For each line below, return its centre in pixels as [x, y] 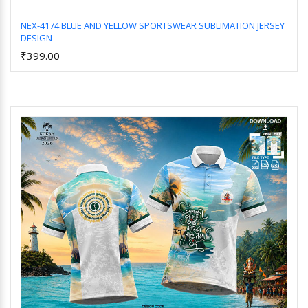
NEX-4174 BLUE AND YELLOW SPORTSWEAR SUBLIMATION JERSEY [153, 25]
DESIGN [36, 38]
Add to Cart [159, 49]
